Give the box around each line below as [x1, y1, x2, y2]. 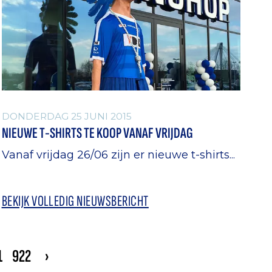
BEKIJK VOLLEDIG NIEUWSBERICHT [1, 192, 149, 211]
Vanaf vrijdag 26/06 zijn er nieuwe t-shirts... [1, 148, 235, 161]
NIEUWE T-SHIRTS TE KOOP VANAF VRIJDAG [1, 124, 193, 143]
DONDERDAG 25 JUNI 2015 [1, 110, 132, 123]
